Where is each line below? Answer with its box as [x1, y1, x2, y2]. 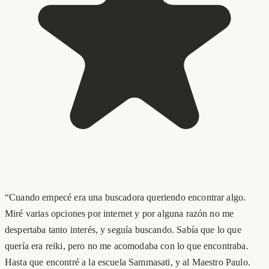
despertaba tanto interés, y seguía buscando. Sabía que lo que [5, 224, 241, 235]
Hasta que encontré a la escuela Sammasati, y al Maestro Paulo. [5, 256, 250, 267]
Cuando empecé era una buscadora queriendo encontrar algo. [9, 192, 246, 202]
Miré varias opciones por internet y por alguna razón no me [5, 208, 234, 219]
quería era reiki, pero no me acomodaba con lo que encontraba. [5, 240, 249, 251]
